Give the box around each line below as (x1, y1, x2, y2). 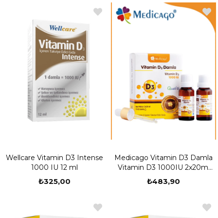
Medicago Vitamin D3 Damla (114, 153, 213, 163)
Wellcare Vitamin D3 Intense (6, 153, 103, 163)
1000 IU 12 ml (31, 163, 78, 172)
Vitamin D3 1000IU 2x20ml (117, 163, 210, 172)
